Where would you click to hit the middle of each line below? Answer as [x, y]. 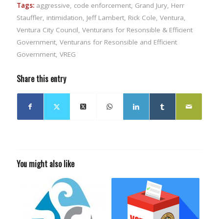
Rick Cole [142, 18]
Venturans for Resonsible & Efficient [137, 30]
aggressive [53, 6]
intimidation [64, 18]
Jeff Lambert [105, 18]
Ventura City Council [47, 30]
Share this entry [41, 79]
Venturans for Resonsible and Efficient [118, 42]
